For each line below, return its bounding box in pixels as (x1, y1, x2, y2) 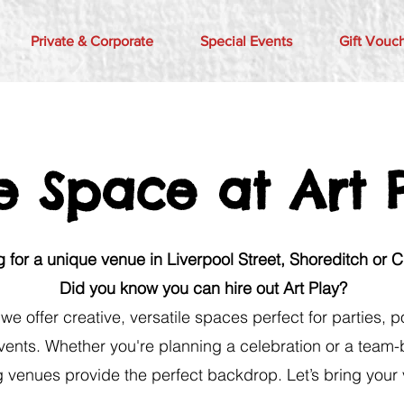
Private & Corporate (30, 33, 153, 49)
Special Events (200, 33, 292, 49)
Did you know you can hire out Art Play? (59, 278, 347, 299)
